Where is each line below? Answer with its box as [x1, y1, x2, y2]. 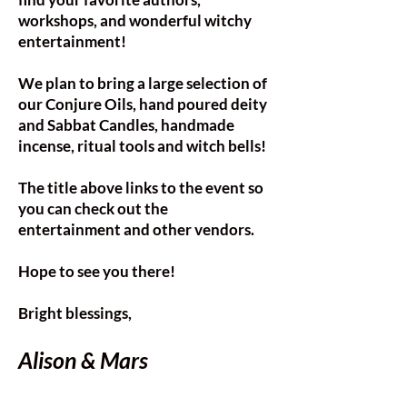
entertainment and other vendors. [18, 220, 257, 239]
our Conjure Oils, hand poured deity [18, 94, 267, 114]
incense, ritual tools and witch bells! [18, 136, 266, 155]
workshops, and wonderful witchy [18, 11, 252, 30]
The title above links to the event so [18, 178, 263, 197]
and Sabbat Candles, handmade [18, 115, 234, 134]
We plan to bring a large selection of [18, 74, 267, 93]
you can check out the [18, 199, 168, 218]
